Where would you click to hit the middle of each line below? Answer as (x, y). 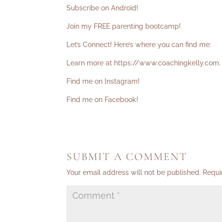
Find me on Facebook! (103, 99)
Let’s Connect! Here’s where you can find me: (139, 44)
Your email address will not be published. (134, 172)
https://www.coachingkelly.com (167, 63)
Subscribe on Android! (103, 8)
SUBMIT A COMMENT (127, 156)
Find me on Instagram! (103, 81)
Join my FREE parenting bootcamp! (124, 26)
